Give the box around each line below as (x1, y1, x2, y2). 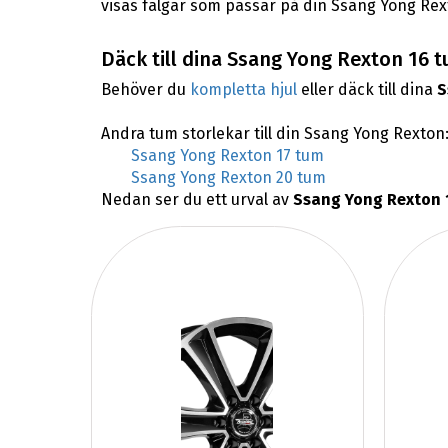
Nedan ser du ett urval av (100, 190, 293, 210)
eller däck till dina (296, 80, 437, 100)
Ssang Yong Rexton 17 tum (130, 146, 324, 166)
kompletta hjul (189, 80, 297, 100)
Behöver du (100, 80, 190, 100)
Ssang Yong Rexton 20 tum (130, 168, 326, 188)
